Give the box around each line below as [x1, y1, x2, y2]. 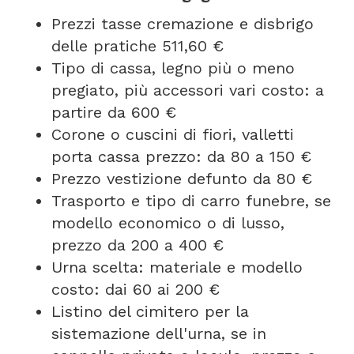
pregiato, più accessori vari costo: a [51, 81, 324, 100]
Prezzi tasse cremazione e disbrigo [51, 14, 314, 33]
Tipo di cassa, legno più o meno [51, 58, 295, 77]
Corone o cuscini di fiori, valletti [51, 125, 294, 144]
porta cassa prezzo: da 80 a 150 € [51, 147, 311, 166]
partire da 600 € [51, 103, 176, 122]
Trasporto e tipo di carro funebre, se [51, 191, 331, 210]
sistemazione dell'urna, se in [51, 324, 266, 343]
